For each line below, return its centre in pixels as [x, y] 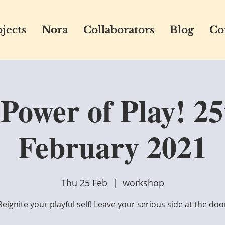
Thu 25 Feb [84, 183]
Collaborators [119, 30]
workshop [143, 183]
